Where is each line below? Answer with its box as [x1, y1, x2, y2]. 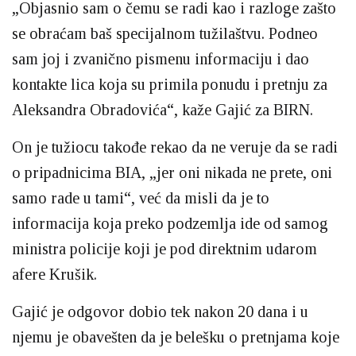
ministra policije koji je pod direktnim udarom [12, 240, 317, 258]
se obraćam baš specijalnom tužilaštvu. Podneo [12, 25, 318, 43]
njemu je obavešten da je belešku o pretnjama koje [12, 328, 339, 346]
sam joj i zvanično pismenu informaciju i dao [12, 50, 309, 68]
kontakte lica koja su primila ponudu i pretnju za [12, 75, 327, 94]
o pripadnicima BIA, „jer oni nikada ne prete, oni [12, 164, 332, 182]
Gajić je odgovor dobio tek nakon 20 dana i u [12, 303, 308, 321]
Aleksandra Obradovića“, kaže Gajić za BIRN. [12, 101, 313, 119]
